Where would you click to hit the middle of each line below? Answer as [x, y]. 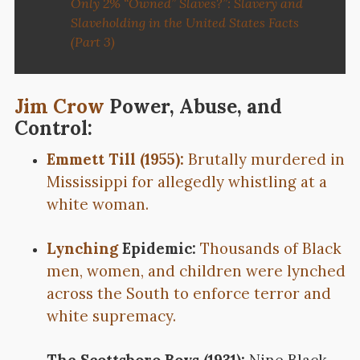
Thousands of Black [270, 249]
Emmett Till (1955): [115, 160]
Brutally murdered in [264, 160]
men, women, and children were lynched [196, 271]
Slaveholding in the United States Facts [184, 22]
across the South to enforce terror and [188, 294]
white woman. [97, 205]
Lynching [84, 249]
